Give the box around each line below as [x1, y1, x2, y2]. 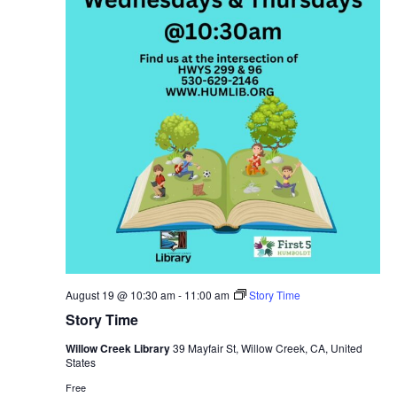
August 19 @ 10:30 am [65, 287, 175, 303]
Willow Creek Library [65, 340, 173, 357]
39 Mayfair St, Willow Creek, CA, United [172, 340, 362, 356]
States [65, 354, 96, 370]
